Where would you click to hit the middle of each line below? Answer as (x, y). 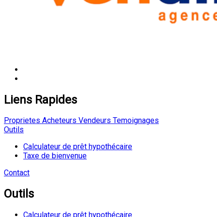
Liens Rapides (40, 100)
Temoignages (135, 121)
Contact (17, 173)
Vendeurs (94, 121)
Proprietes (22, 121)
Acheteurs (58, 121)
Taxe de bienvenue (55, 156)
